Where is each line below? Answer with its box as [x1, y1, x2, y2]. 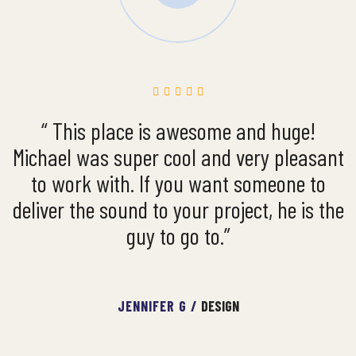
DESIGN [200, 297, 239, 315]
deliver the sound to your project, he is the [12, 195, 344, 223]
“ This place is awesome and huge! [41, 116, 315, 145]
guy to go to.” [126, 221, 230, 250]
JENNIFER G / [117, 297, 201, 315]
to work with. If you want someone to [30, 168, 326, 197]
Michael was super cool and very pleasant [12, 142, 344, 171]
